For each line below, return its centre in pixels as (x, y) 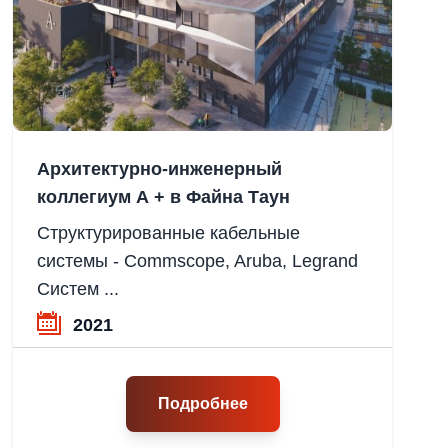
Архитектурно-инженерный (160, 169)
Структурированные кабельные (169, 233)
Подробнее (202, 404)
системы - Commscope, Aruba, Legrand (198, 261)
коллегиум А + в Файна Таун (164, 197)
